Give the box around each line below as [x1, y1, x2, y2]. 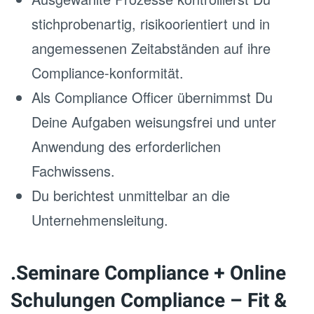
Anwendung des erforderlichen [32, 136, 221, 156]
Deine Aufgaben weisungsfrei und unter [32, 111, 276, 132]
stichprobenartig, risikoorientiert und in [32, 13, 270, 34]
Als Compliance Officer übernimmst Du [32, 87, 273, 107]
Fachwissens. [32, 161, 115, 181]
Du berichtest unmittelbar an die [32, 185, 230, 205]
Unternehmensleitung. [32, 210, 168, 230]
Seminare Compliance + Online [16, 259, 286, 288]
